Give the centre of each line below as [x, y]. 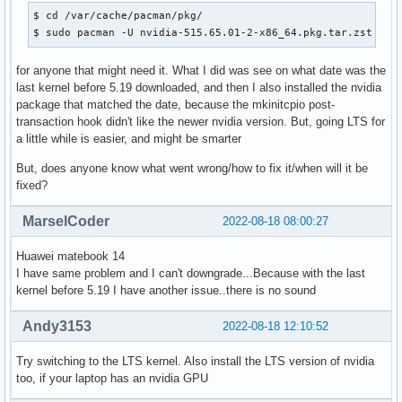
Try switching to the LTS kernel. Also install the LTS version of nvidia [195, 362]
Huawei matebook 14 [70, 257]
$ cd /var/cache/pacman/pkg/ [118, 16]
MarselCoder [66, 222]
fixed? [32, 186]
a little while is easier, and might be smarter [129, 139]
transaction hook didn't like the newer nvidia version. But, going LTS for [201, 122]
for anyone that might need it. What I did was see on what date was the [201, 71]
